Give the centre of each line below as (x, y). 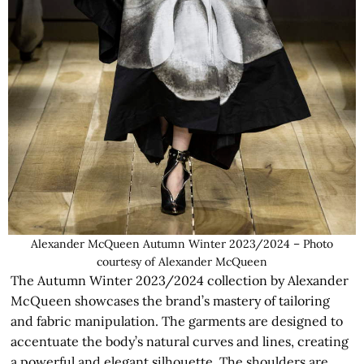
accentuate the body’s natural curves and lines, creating (180, 342)
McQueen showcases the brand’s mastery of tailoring (171, 301)
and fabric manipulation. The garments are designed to (177, 321)
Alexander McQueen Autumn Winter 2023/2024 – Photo (182, 244)
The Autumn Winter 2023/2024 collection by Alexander (180, 281)
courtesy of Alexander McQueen (182, 262)
